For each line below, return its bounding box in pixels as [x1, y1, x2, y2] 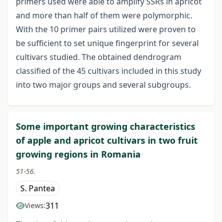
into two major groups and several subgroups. [16, 79, 191, 91]
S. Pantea [20, 183, 55, 194]
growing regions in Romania [16, 148, 141, 161]
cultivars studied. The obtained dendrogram [16, 52, 181, 63]
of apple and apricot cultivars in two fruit [16, 134, 198, 147]
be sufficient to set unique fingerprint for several [16, 38, 199, 49]
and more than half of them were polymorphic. [16, 10, 192, 21]
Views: [25, 201, 46, 211]
